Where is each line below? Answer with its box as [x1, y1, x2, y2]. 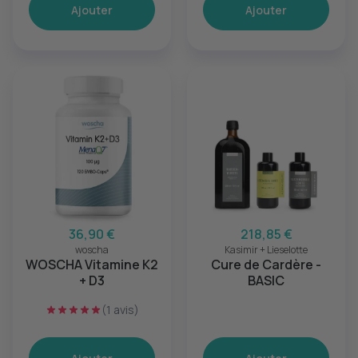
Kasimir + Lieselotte [225, 243, 308, 257]
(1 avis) [101, 302, 139, 317]
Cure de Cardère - [211, 256, 321, 273]
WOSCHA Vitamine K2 [26, 256, 158, 273]
